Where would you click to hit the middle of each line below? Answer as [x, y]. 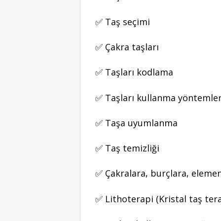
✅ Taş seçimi [123, 21]
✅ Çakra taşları [128, 47]
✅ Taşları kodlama [134, 72]
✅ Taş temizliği [130, 148]
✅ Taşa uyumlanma [138, 123]
